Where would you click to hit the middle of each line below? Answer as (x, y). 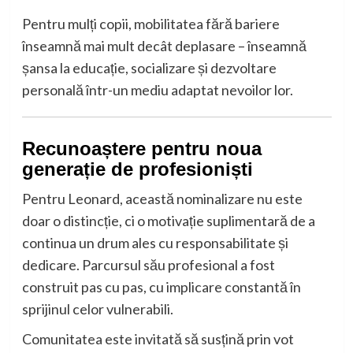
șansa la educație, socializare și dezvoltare (149, 68)
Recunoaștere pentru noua (141, 149)
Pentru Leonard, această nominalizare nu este (162, 199)
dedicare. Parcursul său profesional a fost (148, 265)
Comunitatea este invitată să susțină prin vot (158, 339)
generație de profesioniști (137, 169)
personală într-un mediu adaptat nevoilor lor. (157, 90)
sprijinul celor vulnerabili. (97, 309)
